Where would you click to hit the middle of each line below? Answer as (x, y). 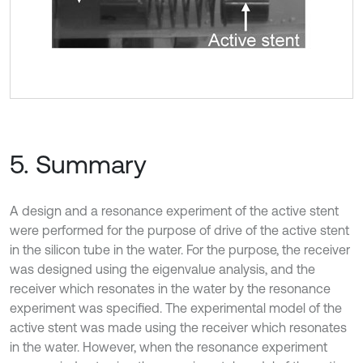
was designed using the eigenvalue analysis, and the (162, 269)
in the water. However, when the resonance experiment (169, 347)
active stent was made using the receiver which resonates (178, 328)
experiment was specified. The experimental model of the (176, 308)
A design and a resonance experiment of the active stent (174, 211)
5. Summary (78, 164)
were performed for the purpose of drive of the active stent (179, 231)
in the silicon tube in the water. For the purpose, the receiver (180, 250)
